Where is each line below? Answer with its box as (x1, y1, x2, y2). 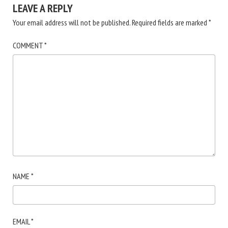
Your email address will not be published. (13, 17, 130, 27)
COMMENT (13, 40, 44, 50)
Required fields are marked (132, 17, 209, 27)
